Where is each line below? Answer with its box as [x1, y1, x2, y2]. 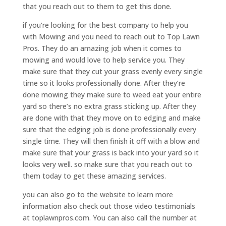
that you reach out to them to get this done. [22, 2, 172, 12]
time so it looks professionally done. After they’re [22, 78, 185, 88]
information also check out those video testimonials [22, 201, 195, 211]
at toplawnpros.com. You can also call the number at [22, 213, 197, 223]
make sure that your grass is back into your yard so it [22, 148, 199, 158]
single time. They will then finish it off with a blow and [22, 136, 200, 146]
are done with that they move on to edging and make [22, 113, 201, 123]
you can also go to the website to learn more [22, 190, 173, 200]
